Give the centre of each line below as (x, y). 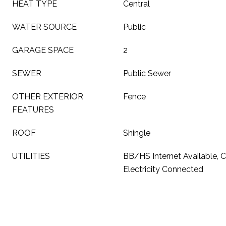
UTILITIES (31, 156)
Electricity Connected (163, 169)
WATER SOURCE (44, 27)
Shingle (137, 133)
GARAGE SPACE (43, 50)
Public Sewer (147, 73)
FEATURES (33, 110)
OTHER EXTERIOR (48, 97)
